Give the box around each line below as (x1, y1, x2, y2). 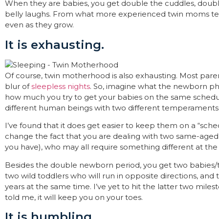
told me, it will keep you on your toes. (5, 192, 143, 202)
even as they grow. (5, 20, 74, 30)
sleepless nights (31, 81, 90, 91)
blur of (5, 81, 31, 91)
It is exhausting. (5, 37, 104, 52)
